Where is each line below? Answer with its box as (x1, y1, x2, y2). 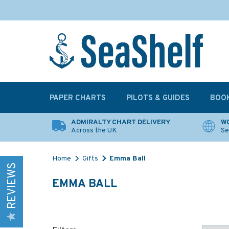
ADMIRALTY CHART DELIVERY (71, 118, 170, 127)
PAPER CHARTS (50, 94, 106, 103)
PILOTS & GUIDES (126, 94, 190, 103)
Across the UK (71, 126, 117, 135)
